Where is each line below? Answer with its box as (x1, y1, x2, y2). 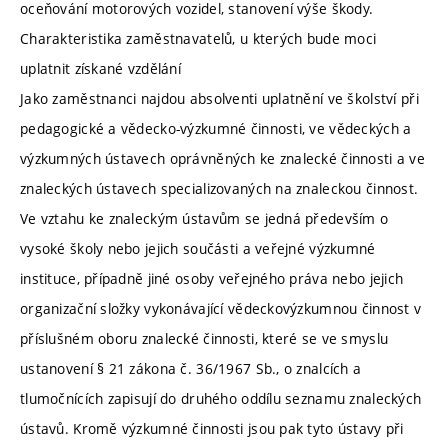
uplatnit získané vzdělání (20, 59, 181, 79)
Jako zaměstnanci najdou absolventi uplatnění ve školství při (20, 89, 419, 109)
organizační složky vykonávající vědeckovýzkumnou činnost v (20, 299, 422, 319)
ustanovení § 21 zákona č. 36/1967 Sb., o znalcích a (20, 359, 362, 379)
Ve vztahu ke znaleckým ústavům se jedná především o (20, 209, 389, 229)
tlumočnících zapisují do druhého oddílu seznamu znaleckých (20, 389, 422, 409)
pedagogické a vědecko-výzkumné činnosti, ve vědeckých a (20, 119, 412, 139)
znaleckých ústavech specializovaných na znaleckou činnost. (20, 179, 419, 199)
